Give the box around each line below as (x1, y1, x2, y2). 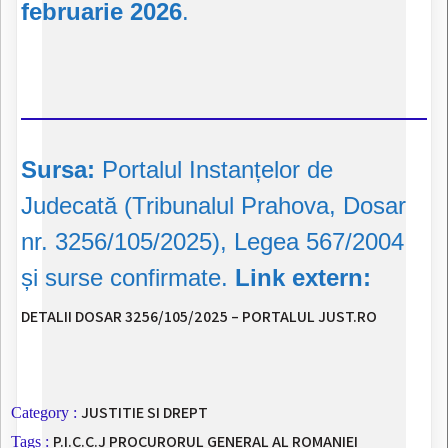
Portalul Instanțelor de (95, 156, 333, 184)
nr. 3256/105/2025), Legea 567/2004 (21, 228, 404, 256)
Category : (11, 404, 77, 422)
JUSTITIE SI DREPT (81, 402, 208, 424)
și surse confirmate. (21, 264, 235, 292)
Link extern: (235, 264, 371, 292)
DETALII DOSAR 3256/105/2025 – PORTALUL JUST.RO (21, 306, 377, 328)
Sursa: (21, 156, 95, 184)
